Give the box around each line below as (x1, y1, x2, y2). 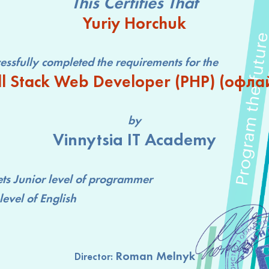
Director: (74, 249, 115, 263)
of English (23, 190, 76, 206)
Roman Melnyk (115, 247, 195, 264)
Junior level (13, 171, 72, 187)
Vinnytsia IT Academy (53, 128, 216, 151)
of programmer (72, 171, 153, 187)
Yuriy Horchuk (83, 12, 186, 34)
